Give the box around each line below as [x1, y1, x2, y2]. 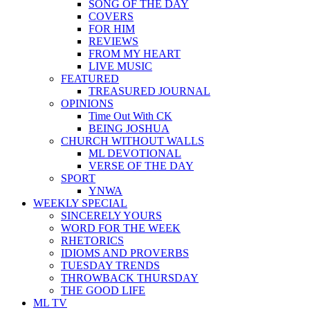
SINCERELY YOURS [61, 210, 162, 221]
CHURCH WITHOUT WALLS [61, 135, 204, 147]
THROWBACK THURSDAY [61, 272, 199, 284]
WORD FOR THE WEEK [61, 222, 181, 234]
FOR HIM [89, 23, 135, 35]
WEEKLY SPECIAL [33, 197, 127, 209]
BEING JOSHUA [89, 122, 170, 134]
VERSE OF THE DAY [89, 160, 194, 172]
